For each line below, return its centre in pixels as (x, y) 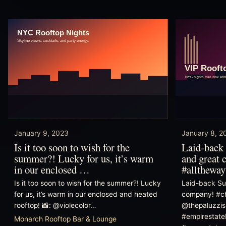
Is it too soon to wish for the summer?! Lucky (88, 183)
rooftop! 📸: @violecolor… (55, 205)
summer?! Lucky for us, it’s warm (84, 158)
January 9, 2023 (41, 133)
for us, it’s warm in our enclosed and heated (86, 194)
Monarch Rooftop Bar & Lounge (65, 219)
